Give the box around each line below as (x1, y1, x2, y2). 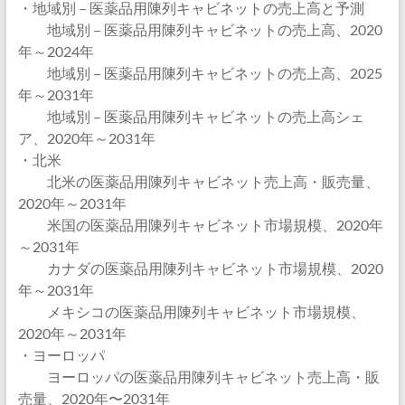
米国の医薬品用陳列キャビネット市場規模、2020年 (17, 216, 383, 233)
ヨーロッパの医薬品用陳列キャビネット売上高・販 (17, 368, 380, 385)
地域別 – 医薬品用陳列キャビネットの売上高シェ (17, 108, 364, 125)
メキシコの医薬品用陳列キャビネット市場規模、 (17, 303, 365, 320)
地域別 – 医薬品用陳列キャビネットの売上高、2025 (17, 64, 382, 81)
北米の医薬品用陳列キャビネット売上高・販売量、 (17, 173, 380, 190)
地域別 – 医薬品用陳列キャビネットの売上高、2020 (17, 21, 382, 38)
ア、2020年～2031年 (17, 129, 155, 146)
